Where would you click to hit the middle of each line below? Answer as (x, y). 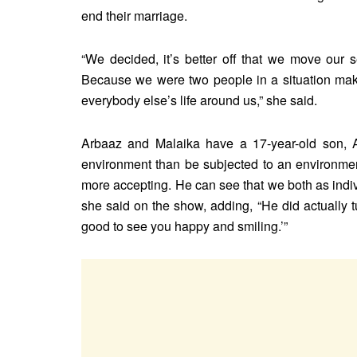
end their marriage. (134, 16)
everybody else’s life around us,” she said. (199, 100)
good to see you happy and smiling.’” (184, 226)
